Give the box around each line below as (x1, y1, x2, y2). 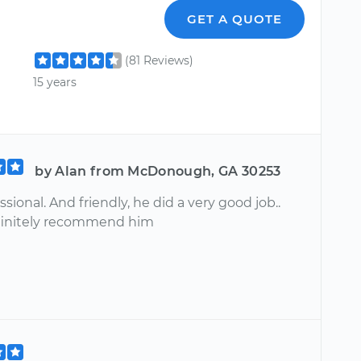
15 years (33, 75, 77, 90)
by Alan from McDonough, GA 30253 (35, 164, 281, 179)
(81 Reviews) (125, 53, 194, 68)
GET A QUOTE (187, 11, 283, 27)
